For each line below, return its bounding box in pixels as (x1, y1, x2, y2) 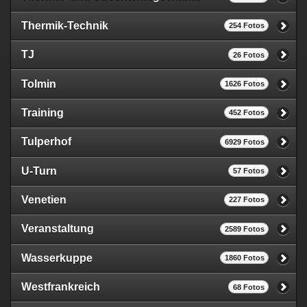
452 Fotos (228, 108, 265, 117)
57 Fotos (232, 167, 265, 175)
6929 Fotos (224, 137, 265, 146)
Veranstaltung (21, 223, 94, 235)
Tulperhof (21, 136, 71, 148)
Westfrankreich (21, 281, 100, 293)
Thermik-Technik (21, 19, 108, 32)
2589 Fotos (224, 224, 265, 233)
